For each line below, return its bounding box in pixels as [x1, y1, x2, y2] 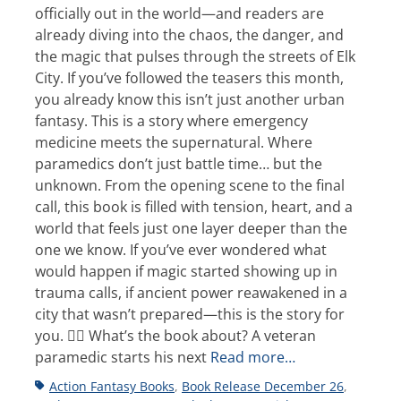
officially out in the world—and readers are [35, 3, 324, 23]
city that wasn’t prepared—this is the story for [35, 303, 345, 324]
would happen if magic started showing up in [35, 260, 337, 281]
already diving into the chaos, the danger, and [35, 24, 344, 45]
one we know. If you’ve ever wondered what [35, 239, 327, 260]
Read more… [210, 346, 295, 367]
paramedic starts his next [35, 346, 210, 367]
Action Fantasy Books [49, 377, 175, 395]
